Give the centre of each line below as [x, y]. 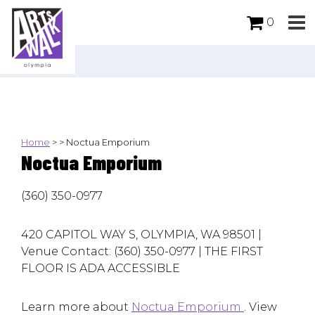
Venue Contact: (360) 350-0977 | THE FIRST [142, 252]
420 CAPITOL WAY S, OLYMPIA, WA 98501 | [141, 235]
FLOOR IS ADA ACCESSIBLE [101, 269]
